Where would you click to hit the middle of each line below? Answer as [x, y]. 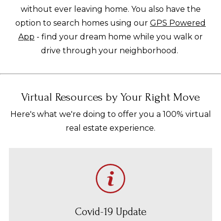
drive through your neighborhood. [110, 51]
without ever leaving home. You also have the [110, 9]
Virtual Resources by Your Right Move [110, 97]
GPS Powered [178, 23]
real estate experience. [110, 128]
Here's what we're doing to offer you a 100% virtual [110, 114]
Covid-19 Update [110, 212]
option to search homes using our [83, 23]
